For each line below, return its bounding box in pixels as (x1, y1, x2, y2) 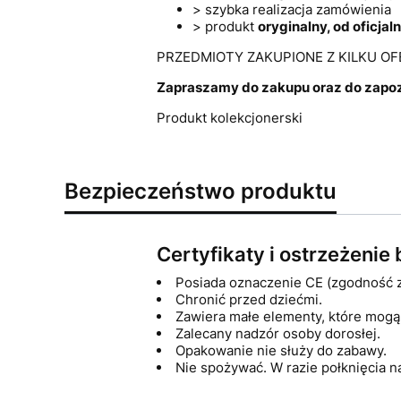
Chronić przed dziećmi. (175, 290, 322, 308)
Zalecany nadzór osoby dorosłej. (175, 324, 380, 342)
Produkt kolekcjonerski (156, 109, 303, 126)
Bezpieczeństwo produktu (64, 177, 337, 204)
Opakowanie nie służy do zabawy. (175, 341, 387, 359)
